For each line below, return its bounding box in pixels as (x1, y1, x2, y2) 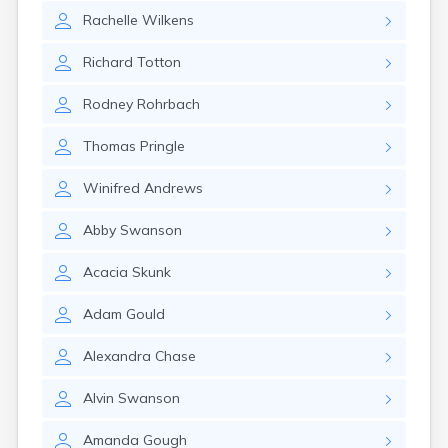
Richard (83, 53, 133, 71)
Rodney (83, 95, 133, 113)
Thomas (83, 137, 136, 155)
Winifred (83, 179, 140, 197)
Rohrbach (137, 95, 200, 113)
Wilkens (142, 11, 194, 29)
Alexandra (83, 347, 151, 365)
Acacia (83, 263, 128, 281)
